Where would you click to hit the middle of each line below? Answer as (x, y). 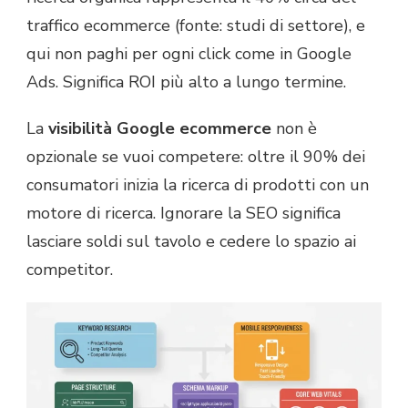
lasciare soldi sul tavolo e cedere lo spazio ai (191, 241)
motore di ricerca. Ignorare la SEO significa (184, 213)
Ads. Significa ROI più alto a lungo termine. (186, 82)
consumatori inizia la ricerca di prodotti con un (198, 184)
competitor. (70, 269)
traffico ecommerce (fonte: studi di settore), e (196, 25)
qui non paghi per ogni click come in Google (189, 53)
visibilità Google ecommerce (160, 128)
